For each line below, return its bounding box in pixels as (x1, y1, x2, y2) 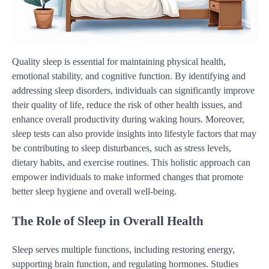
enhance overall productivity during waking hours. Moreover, (12, 114, 244, 125)
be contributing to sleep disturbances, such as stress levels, (12, 143, 231, 154)
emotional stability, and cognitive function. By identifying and (12, 71, 246, 82)
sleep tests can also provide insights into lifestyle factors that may (12, 128, 256, 139)
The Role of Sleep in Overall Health (12, 214, 204, 228)
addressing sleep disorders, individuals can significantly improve (12, 85, 255, 96)
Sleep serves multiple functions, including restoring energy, (12, 244, 235, 255)
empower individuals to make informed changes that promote (12, 172, 243, 183)
